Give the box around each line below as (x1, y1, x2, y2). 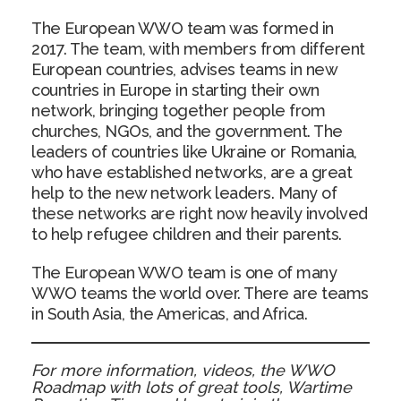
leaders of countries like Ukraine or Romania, (31, 142, 357, 161)
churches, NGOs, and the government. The (31, 122, 343, 141)
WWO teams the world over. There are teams (31, 284, 369, 303)
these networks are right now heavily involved (31, 204, 368, 223)
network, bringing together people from (31, 101, 325, 120)
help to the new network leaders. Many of (31, 183, 337, 202)
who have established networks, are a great (31, 163, 352, 182)
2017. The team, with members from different (31, 39, 365, 58)
